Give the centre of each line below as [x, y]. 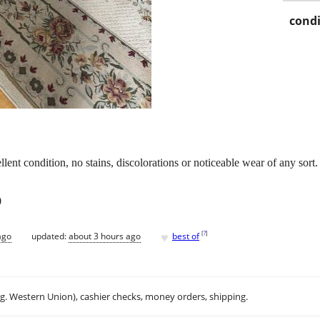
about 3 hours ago [105, 236]
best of [186, 236]
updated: [50, 236]
